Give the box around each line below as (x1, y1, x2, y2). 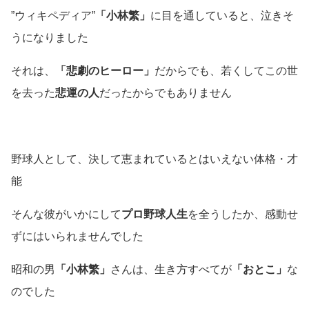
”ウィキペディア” (11, 10, 95, 22)
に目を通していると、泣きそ (150, 10, 294, 22)
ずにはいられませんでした (11, 230, 143, 243)
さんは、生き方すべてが (110, 263, 232, 276)
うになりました (11, 32, 88, 44)
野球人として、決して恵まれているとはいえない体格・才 (11, 153, 298, 166)
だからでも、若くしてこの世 (154, 65, 298, 77)
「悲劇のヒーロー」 (55, 65, 154, 77)
